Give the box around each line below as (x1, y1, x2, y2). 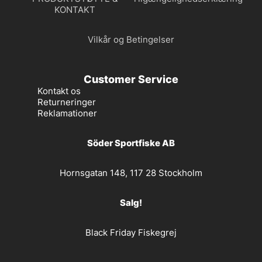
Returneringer (37, 96, 96, 108)
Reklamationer (37, 107, 97, 119)
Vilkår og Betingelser (88, 33, 174, 45)
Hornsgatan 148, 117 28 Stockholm (60, 167, 202, 178)
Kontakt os (37, 85, 81, 96)
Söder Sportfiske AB (87, 137, 175, 149)
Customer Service (84, 73, 178, 85)
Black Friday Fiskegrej (85, 226, 177, 238)
